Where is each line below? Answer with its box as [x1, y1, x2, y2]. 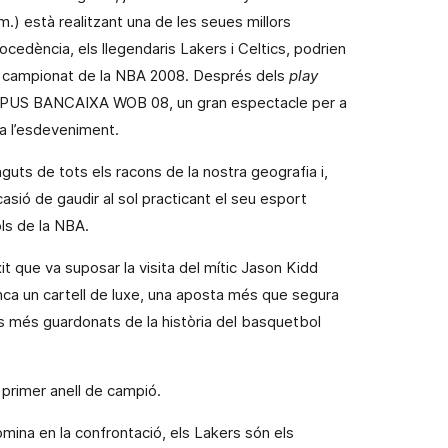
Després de [193, 66, 274, 85]
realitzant [59, 12, 123, 31]
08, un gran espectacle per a [151, 93, 347, 112]
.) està [10, 12, 59, 31]
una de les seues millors [123, 12, 291, 31]
